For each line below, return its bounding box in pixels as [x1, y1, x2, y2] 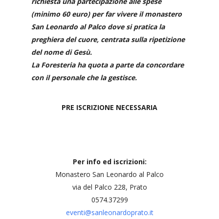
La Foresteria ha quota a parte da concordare [31, 60, 184, 69]
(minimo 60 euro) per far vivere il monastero [31, 9, 182, 19]
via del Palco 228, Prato [72, 182, 147, 192]
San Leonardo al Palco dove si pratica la [31, 22, 165, 31]
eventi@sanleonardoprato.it [66, 208, 153, 217]
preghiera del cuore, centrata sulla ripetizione [31, 35, 185, 44]
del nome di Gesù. [31, 47, 92, 57]
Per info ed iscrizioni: [72, 157, 147, 166]
